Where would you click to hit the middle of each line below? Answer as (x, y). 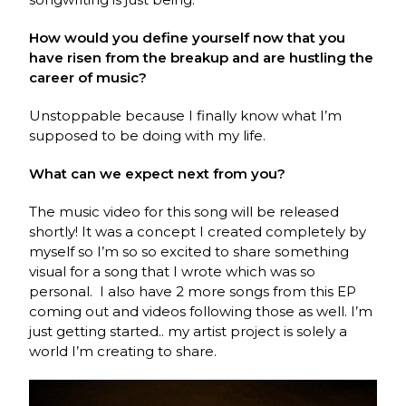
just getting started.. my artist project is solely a (188, 331)
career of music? (88, 77)
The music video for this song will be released (184, 211)
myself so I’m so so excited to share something (189, 251)
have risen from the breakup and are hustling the (202, 57)
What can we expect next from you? (158, 173)
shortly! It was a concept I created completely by (198, 231)
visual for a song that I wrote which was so (173, 271)
